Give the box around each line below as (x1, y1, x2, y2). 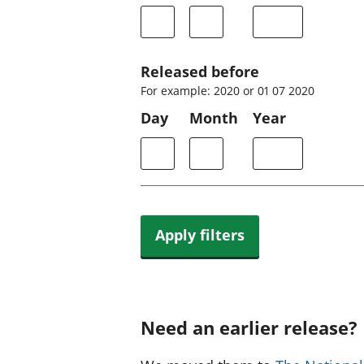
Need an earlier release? (141, 314, 357, 340)
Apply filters (155, 225, 245, 245)
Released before (141, 61, 259, 81)
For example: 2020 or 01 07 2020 (141, 82, 314, 98)
